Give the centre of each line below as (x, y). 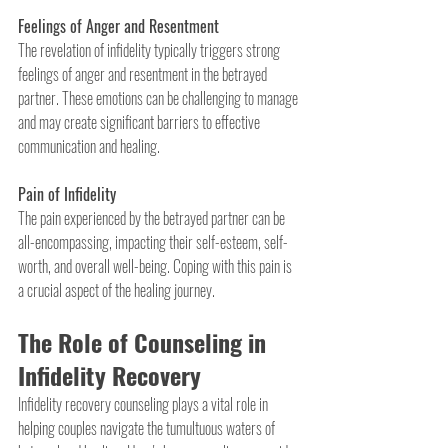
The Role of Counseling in (145, 341)
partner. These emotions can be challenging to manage (159, 97)
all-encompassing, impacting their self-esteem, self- (153, 241)
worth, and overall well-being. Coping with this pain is (156, 265)
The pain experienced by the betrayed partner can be (153, 217)
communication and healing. (89, 145)
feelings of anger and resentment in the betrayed (144, 73)
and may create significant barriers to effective (140, 121)
